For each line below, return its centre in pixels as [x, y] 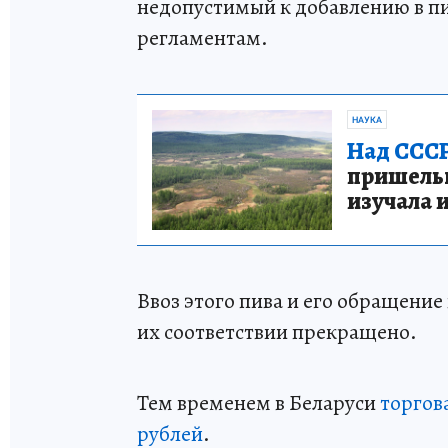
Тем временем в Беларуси [258, 402]
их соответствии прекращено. [277, 331]
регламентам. [202, 37]
